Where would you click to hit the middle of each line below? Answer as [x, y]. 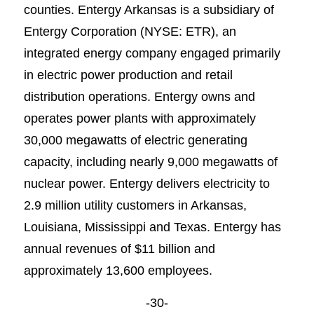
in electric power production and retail [128, 74]
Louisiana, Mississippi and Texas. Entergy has [152, 226]
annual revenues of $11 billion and [119, 248]
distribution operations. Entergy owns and [139, 96]
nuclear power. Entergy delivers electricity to [146, 183]
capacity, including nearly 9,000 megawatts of [150, 161]
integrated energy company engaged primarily [152, 53]
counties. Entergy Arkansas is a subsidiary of [149, 9]
